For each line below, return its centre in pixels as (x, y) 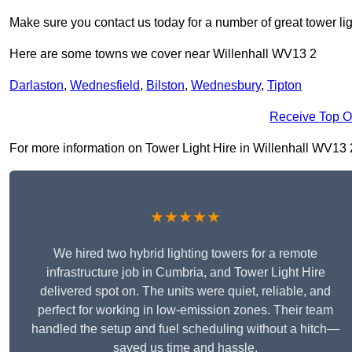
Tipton (284, 86)
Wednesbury (226, 86)
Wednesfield (105, 86)
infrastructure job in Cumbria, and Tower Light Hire (185, 273)
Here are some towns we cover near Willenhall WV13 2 (163, 54)
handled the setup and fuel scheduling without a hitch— (185, 329)
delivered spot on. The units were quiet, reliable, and (185, 291)
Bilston (165, 86)
